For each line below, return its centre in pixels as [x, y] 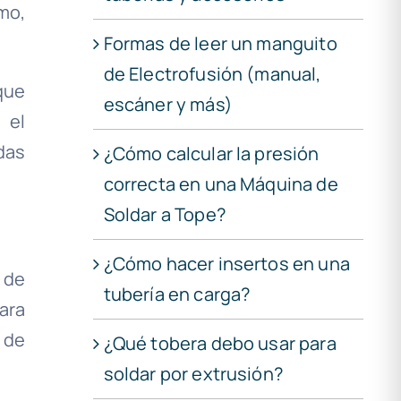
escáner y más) [168, 104]
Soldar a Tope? [164, 214]
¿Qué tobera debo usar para [220, 343]
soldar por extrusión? [193, 373]
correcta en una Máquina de [221, 183]
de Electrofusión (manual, [212, 73]
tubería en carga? [177, 294]
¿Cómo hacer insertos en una [226, 263]
